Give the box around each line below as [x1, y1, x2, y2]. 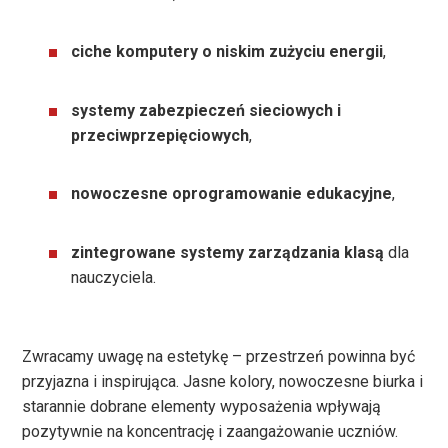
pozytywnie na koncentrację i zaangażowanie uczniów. [22, 421, 399, 441]
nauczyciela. [71, 267, 157, 287]
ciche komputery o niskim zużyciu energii [71, 42, 384, 62]
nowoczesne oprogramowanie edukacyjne [71, 184, 393, 204]
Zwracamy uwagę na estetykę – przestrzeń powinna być [22, 346, 416, 366]
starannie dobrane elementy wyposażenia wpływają [22, 396, 382, 416]
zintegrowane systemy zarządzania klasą [71, 242, 385, 262]
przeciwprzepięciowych [71, 125, 250, 145]
